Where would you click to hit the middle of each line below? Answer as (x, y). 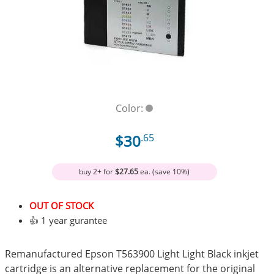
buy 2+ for (97, 171)
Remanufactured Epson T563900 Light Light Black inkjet (132, 254)
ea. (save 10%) (164, 171)
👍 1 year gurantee (68, 220)
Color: (131, 108)
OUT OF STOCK (62, 206)
